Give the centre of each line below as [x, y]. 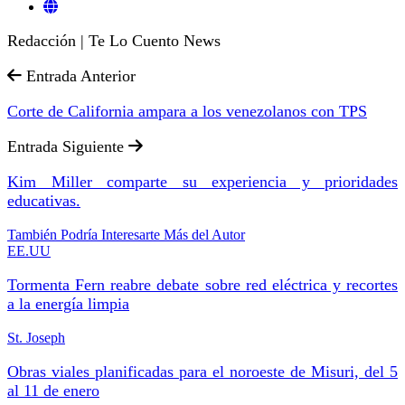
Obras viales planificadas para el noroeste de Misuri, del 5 [202, 371]
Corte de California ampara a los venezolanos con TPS [187, 111]
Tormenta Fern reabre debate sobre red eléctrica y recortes [202, 284]
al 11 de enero [53, 390]
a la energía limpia [68, 303]
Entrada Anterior [79, 75]
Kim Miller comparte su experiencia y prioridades [202, 181]
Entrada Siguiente [68, 146]
